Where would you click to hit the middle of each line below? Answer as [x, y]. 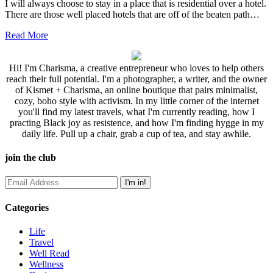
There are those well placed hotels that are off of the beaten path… [132, 14]
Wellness [46, 264]
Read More [27, 35]
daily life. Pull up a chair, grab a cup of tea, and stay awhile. [136, 133]
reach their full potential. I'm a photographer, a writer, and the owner [136, 79]
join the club [30, 158]
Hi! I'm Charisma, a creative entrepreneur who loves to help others [136, 68]
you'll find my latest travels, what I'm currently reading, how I [136, 112]
